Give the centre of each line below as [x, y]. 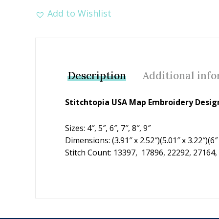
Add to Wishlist [79, 13]
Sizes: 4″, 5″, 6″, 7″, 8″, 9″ [108, 128]
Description [97, 76]
